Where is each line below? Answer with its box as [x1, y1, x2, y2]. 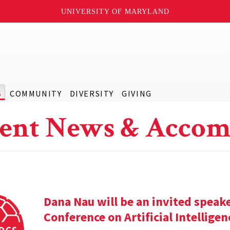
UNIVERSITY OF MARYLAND [61, 7, 169, 15]
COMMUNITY [9, 88, 62, 99]
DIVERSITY [69, 88, 114, 99]
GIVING [122, 88, 152, 99]
